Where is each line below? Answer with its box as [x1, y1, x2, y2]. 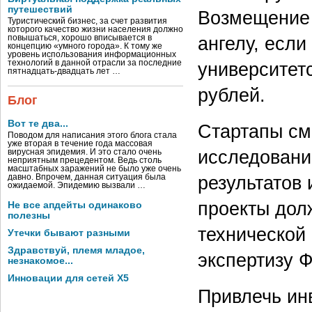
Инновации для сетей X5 [8, 273, 129, 283]
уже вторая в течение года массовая [8, 139, 153, 148]
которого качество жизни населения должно [8, 25, 183, 33]
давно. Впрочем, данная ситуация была [8, 173, 166, 181]
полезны [8, 210, 50, 221]
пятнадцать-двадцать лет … [8, 67, 120, 75]
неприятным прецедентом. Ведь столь [8, 156, 162, 164]
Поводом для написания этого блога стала [8, 131, 177, 139]
